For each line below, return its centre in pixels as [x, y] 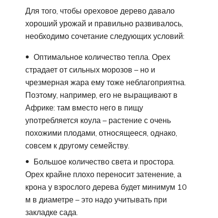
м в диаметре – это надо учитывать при [96, 199]
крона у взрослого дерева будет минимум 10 [106, 187]
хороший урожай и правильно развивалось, [104, 23]
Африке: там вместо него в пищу [84, 107]
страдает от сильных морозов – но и [90, 69]
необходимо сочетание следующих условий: [105, 36]
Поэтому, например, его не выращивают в [101, 95]
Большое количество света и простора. [103, 161]
